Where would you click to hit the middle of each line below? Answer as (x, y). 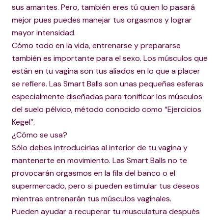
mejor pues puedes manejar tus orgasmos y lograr (102, 20)
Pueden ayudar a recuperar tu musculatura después (106, 211)
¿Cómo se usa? (40, 135)
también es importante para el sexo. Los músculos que (110, 58)
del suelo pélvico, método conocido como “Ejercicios (107, 109)
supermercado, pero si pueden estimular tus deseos (106, 186)
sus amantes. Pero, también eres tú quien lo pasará (103, 7)
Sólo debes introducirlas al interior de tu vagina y (100, 148)
